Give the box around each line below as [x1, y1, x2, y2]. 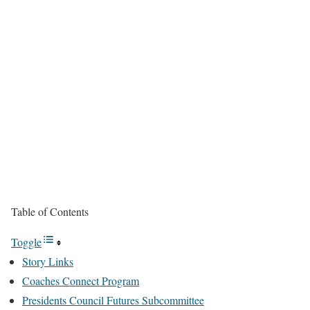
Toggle [11, 235, 42, 249]
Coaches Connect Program [22, 273, 139, 288]
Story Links [22, 254, 73, 268]
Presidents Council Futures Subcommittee [22, 293, 204, 307]
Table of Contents [11, 204, 89, 219]
